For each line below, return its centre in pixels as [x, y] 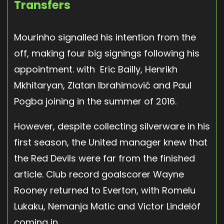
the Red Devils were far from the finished [104, 158]
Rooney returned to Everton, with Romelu [105, 190]
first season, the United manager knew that [111, 142]
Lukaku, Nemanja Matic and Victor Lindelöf [107, 206]
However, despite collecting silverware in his [112, 126]
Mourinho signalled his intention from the [105, 37]
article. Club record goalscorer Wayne [99, 174]
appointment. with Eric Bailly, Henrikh [96, 69]
